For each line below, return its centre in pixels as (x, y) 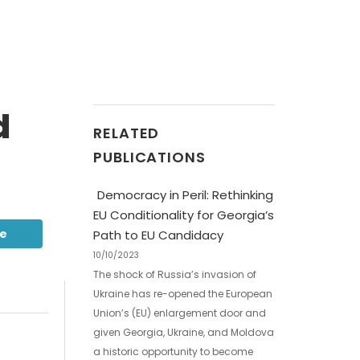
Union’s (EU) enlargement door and (180, 313)
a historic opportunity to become (173, 352)
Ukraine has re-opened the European (183, 294)
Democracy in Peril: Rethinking (185, 195)
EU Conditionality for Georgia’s (184, 215)
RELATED (127, 133)
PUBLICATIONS (149, 157)
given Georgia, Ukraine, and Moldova (184, 332)
